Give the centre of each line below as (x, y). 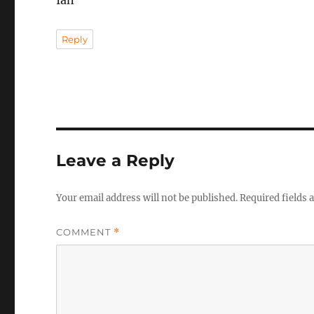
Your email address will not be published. (147, 198)
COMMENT (85, 232)
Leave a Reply (116, 161)
